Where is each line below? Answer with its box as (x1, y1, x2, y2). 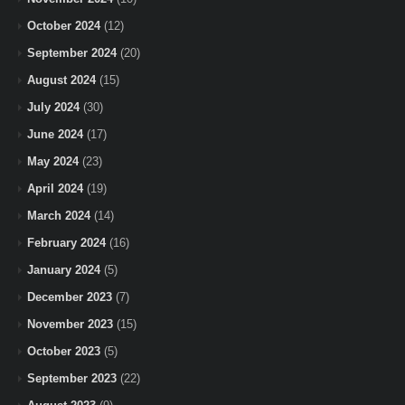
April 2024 (27, 181, 83, 195)
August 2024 (27, 72, 96, 87)
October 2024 (27, 18, 100, 33)
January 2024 (27, 262, 100, 277)
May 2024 (27, 154, 79, 168)
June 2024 (27, 127, 83, 141)
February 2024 (27, 235, 106, 250)
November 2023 (27, 316, 113, 331)
